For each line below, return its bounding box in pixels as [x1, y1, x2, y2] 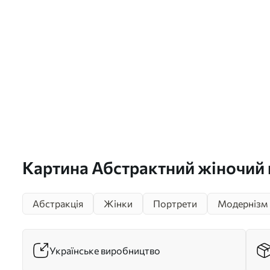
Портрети [153, 198, 197, 209]
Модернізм [218, 198, 268, 209]
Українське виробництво [49, 245, 160, 256]
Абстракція [33, 198, 83, 209]
